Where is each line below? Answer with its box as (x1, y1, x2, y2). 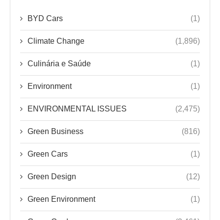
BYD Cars (27, 14, 63, 23)
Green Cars (27, 149, 68, 158)
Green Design (27, 172, 76, 181)
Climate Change (27, 36, 84, 45)
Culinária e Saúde (27, 59, 91, 68)
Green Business (27, 127, 83, 136)
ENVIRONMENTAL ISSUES (27, 104, 127, 113)
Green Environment (27, 194, 95, 203)
